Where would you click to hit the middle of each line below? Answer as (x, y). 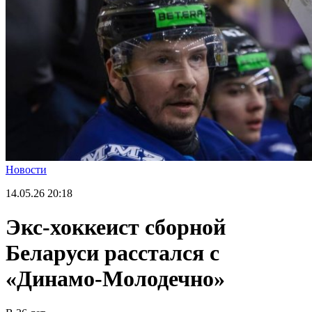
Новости (26, 170)
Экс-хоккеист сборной (116, 227)
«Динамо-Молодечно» (115, 279)
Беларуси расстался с (112, 253)
